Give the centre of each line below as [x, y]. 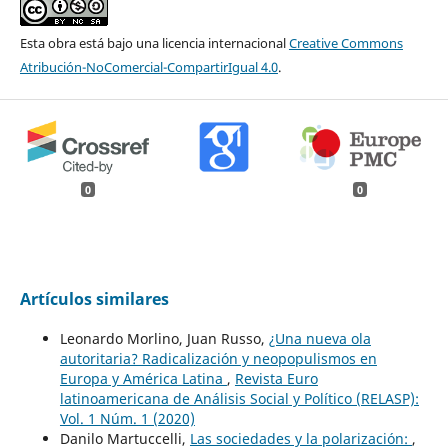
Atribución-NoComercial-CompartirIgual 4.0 [148, 66]
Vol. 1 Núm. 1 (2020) [127, 418]
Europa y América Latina [143, 378]
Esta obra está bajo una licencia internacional [154, 42]
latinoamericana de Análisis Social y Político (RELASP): [239, 398]
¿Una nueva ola [319, 338]
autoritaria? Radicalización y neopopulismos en [218, 358]
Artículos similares [94, 298]
